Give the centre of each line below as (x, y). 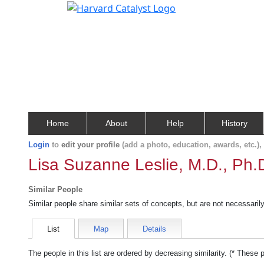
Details (154, 229)
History (234, 123)
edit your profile (90, 145)
